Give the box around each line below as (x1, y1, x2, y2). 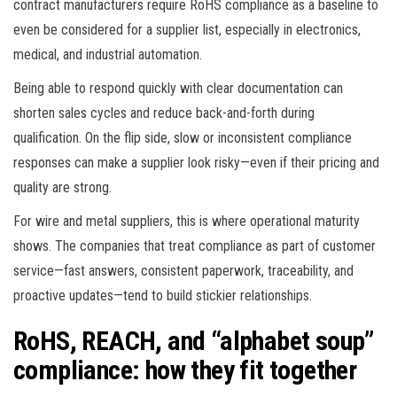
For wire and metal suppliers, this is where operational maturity (13, 212, 360, 230)
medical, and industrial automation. (13, 45, 202, 63)
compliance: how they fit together (13, 354, 357, 385)
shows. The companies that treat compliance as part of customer (13, 237, 376, 254)
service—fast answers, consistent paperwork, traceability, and (13, 261, 354, 279)
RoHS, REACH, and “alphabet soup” (13, 324, 375, 356)
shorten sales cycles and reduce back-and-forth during (13, 104, 315, 121)
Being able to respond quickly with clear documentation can (13, 79, 343, 97)
